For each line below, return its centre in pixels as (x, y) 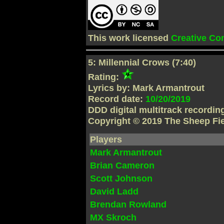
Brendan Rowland (128, 204)
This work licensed (130, 38)
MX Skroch (113, 217)
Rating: (105, 77)
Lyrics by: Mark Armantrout (146, 88)
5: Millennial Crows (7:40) (142, 63)
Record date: (117, 99)
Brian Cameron (122, 165)
